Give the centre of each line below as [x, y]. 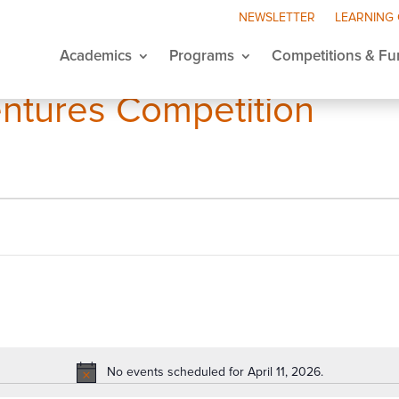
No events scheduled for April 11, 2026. [215, 372]
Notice [216, 380]
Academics [96, 56]
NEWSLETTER [277, 17]
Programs [202, 56]
